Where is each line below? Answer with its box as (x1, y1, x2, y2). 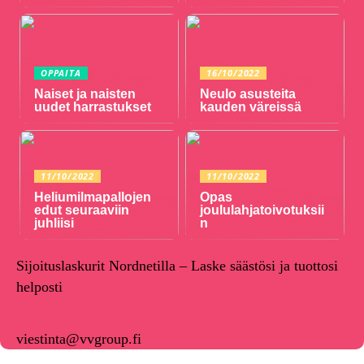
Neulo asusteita (200, 87, 297, 102)
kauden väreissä (200, 100, 302, 115)
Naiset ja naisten (34, 87, 136, 102)
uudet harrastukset (34, 100, 152, 115)
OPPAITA (41, 67, 81, 80)
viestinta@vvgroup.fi (16, 331, 141, 348)
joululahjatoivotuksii (200, 203, 325, 218)
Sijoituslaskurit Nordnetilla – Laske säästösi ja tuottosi (16, 258, 338, 275)
